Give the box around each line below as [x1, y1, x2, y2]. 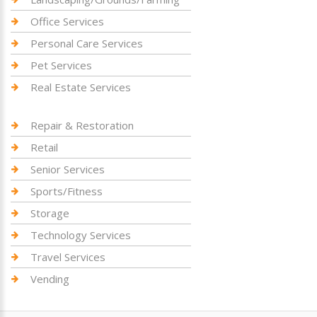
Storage [30, 206, 69, 220]
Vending [30, 272, 69, 286]
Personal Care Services [30, 36, 143, 50]
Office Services [30, 14, 104, 28]
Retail [30, 140, 58, 154]
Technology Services [30, 228, 131, 242]
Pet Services [30, 58, 92, 72]
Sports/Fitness [30, 184, 103, 198]
